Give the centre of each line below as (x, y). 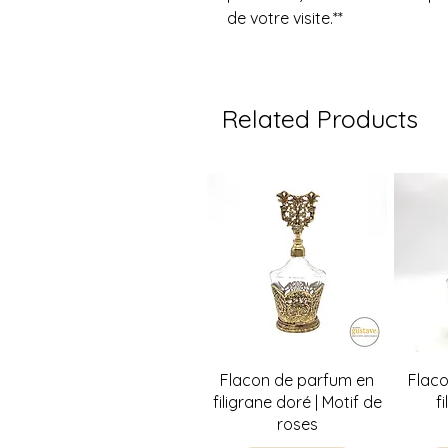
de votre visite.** (287, 18)
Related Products (320, 118)
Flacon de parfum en (297, 380)
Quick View (297, 378)
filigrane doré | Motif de (297, 402)
